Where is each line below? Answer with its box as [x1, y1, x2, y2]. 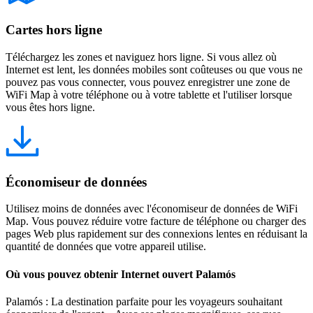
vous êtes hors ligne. [6, 101, 95, 113]
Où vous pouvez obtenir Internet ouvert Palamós [6, 268, 235, 280]
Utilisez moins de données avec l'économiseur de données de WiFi [6, 203, 298, 215]
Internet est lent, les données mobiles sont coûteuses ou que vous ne [6, 64, 303, 75]
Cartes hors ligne [6, 22, 102, 38]
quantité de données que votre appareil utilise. [6, 240, 206, 253]
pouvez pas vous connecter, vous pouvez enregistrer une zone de [6, 76, 290, 88]
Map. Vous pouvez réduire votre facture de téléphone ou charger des [6, 215, 306, 228]
